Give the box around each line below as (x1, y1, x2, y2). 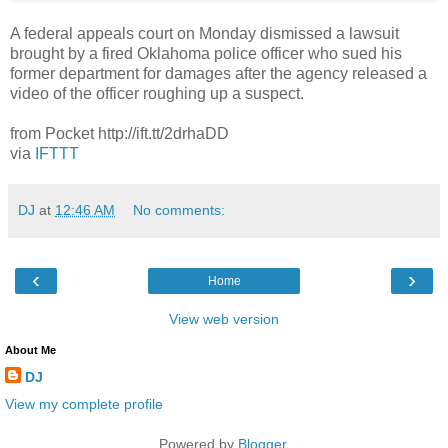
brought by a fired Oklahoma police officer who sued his (10, 45, 402, 63)
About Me (5, 344, 56, 357)
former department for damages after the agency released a (10, 65, 427, 83)
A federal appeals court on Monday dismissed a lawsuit (10, 25, 399, 43)
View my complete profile (5, 396, 163, 413)
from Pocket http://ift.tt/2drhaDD (10, 125, 229, 143)
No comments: (133, 202, 226, 219)
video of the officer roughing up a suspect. (10, 85, 304, 103)
